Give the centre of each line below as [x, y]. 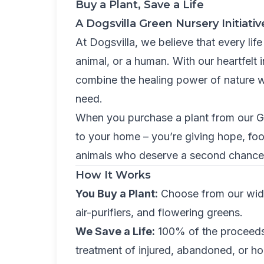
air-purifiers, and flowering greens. [159, 212]
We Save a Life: [115, 231]
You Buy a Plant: [117, 194]
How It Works [113, 175]
